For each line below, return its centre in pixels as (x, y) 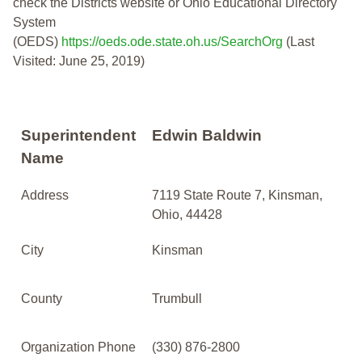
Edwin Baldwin (207, 136)
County (42, 299)
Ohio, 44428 (187, 215)
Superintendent (78, 136)
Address (45, 196)
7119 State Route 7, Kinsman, (237, 196)
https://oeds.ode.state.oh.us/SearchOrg (172, 42)
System (34, 23)
